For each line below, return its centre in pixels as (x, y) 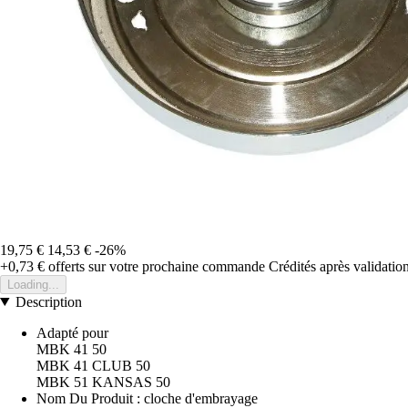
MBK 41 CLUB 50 (93, 365)
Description (48, 301)
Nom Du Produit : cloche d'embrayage (147, 398)
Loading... (33, 284)
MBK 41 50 (71, 349)
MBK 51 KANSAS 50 (103, 382)
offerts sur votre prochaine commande (155, 266)
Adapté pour (72, 332)
